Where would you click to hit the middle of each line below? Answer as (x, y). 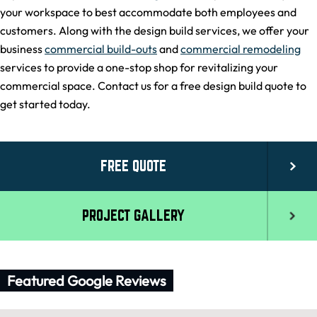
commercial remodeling (241, 49)
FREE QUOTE (133, 166)
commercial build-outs (101, 49)
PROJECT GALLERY (133, 216)
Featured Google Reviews (87, 281)
